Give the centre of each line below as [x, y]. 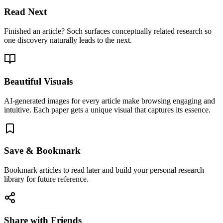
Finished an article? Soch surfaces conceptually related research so [108, 31]
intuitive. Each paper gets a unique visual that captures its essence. [107, 110]
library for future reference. [46, 179]
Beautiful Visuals [38, 81]
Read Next [25, 12]
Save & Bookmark [42, 151]
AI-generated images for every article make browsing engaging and [110, 101]
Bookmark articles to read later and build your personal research [104, 170]
